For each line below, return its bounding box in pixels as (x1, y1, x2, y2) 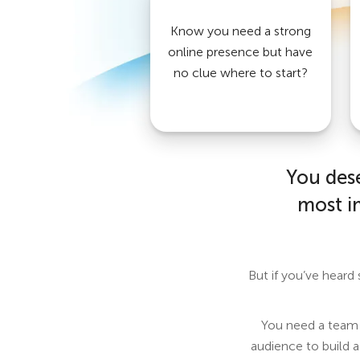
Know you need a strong (170, 22, 311, 39)
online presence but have (168, 43, 313, 59)
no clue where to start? (173, 64, 308, 80)
